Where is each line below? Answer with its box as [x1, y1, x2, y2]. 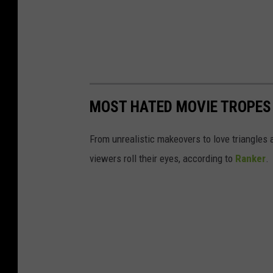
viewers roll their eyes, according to [90, 152, 235, 165]
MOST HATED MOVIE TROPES [90, 97, 271, 116]
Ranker [235, 152, 266, 165]
